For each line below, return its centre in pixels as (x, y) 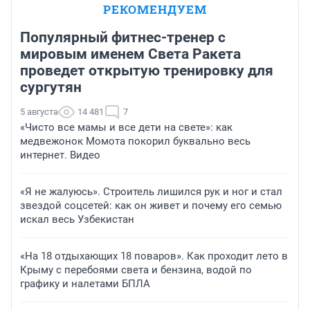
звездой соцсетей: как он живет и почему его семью (151, 206)
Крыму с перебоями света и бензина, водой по (136, 270)
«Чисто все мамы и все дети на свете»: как (126, 128)
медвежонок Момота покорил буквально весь (135, 142)
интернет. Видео (60, 155)
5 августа (39, 112)
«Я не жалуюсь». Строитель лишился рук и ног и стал (151, 192)
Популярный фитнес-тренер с (123, 38)
